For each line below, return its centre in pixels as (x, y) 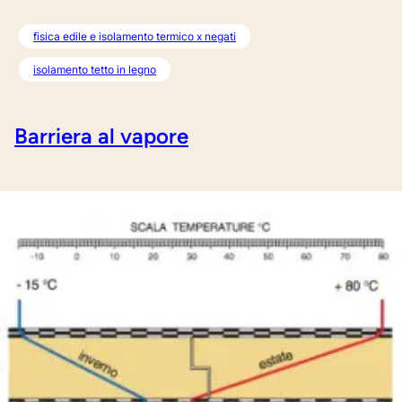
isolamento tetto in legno (95, 69)
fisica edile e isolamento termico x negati (135, 36)
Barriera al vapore (101, 135)
